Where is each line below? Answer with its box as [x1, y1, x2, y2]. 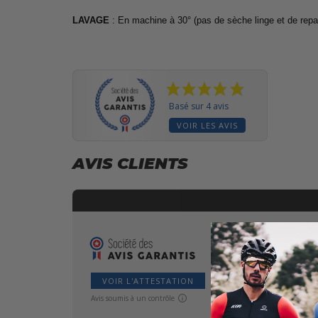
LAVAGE [72, 15, 109, 26]
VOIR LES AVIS [176, 120, 238, 131]
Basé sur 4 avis [168, 100, 229, 112]
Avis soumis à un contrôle [91, 292, 175, 303]
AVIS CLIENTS [72, 154, 187, 173]
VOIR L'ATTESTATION [102, 275, 194, 286]
